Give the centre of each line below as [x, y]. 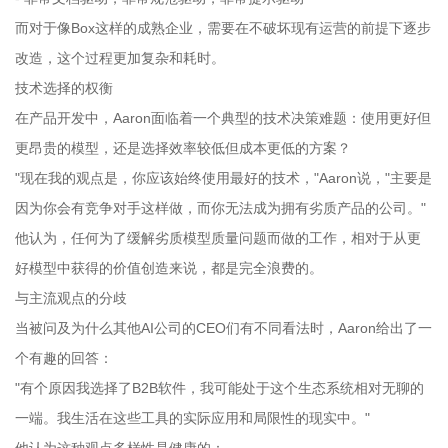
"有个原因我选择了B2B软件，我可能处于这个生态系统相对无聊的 [219, 387]
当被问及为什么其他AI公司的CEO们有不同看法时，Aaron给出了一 [223, 327]
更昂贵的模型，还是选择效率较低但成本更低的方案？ [183, 147]
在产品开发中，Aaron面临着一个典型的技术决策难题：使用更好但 [223, 117]
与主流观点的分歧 [71, 297]
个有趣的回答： [64, 357]
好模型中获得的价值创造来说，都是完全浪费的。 [169, 267]
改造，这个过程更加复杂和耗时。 [120, 57]
